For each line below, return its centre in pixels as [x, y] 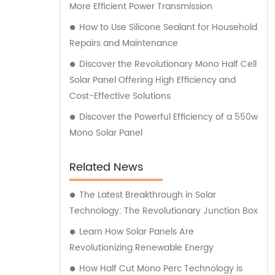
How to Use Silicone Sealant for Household [168, 28]
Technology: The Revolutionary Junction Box [164, 211]
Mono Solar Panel [106, 133]
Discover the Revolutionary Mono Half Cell [168, 64]
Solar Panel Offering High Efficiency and [153, 80]
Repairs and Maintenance [124, 44]
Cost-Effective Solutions [120, 96]
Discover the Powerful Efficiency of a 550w [168, 117]
